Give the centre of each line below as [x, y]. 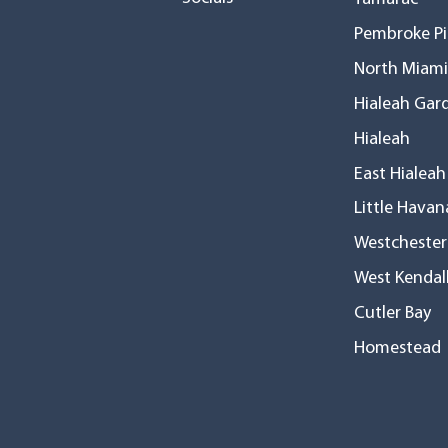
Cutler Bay [392, 313]
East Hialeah [400, 174]
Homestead [397, 348]
